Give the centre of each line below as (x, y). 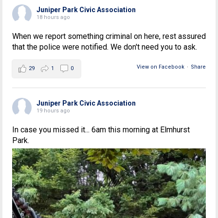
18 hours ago (53, 18)
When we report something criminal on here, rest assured (109, 36)
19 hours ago (53, 111)
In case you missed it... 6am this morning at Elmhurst (101, 130)
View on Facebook (161, 67)
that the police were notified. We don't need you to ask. (105, 47)
